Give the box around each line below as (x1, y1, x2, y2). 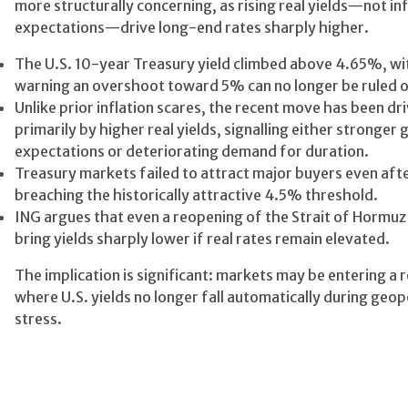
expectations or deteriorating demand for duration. (15, 142, 369, 161)
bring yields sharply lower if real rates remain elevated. (15, 229, 390, 249)
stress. (15, 310, 62, 329)
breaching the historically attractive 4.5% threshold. (15, 186, 378, 205)
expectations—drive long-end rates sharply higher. (15, 18, 372, 37)
